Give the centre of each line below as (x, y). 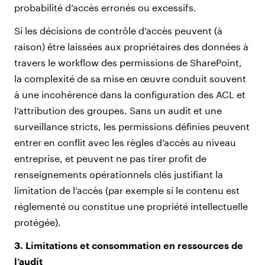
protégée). (38, 222)
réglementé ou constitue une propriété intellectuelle (131, 206)
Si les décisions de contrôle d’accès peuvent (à (118, 30)
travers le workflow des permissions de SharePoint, (128, 62)
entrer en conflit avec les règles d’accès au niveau (125, 142)
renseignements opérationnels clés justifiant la (119, 174)
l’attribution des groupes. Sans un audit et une (118, 110)
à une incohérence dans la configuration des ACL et (130, 94)
